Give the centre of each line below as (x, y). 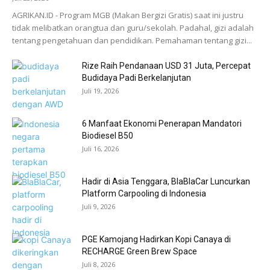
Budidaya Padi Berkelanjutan (137, 78)
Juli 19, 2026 (100, 91)
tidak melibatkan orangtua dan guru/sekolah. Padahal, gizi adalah (133, 28)
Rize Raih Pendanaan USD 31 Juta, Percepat (166, 66)
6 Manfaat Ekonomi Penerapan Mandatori (162, 124)
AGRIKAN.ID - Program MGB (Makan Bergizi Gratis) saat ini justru (128, 15)
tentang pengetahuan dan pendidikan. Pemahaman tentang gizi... (132, 40)
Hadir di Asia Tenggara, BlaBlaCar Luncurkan (166, 181)
